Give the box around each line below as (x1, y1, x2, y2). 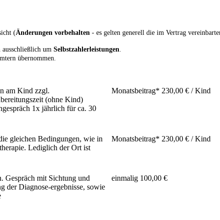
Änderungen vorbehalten (16, 29, 92, 37)
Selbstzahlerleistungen (54, 46, 119, 54)
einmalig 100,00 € (111, 174, 167, 183)
